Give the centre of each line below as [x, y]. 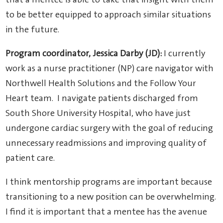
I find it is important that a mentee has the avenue [107, 212]
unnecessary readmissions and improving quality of [106, 144]
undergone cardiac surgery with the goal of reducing [110, 129]
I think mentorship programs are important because [109, 182]
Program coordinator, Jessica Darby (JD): [84, 54]
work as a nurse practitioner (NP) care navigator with [110, 69]
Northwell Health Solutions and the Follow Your [101, 84]
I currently [184, 54]
